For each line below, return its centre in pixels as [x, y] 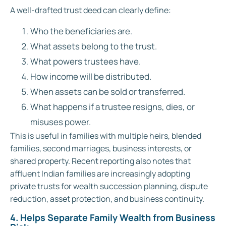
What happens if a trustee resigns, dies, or [112, 107]
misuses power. [61, 122]
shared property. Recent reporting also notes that [100, 161]
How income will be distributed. [91, 77]
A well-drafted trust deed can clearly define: [91, 10]
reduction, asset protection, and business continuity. [107, 199]
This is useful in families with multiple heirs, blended [106, 136]
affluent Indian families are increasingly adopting [100, 174]
